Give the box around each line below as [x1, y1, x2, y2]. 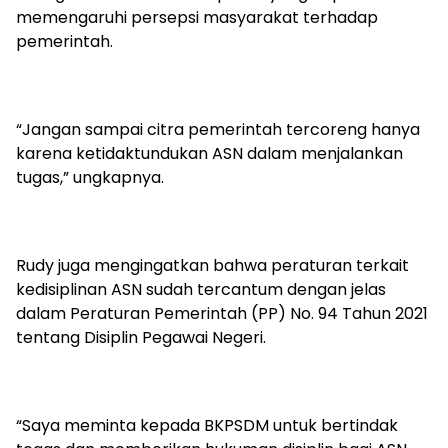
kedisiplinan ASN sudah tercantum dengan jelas [16, 278, 386, 302]
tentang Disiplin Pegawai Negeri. [16, 326, 266, 350]
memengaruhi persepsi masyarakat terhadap [16, 6, 378, 30]
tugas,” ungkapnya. [16, 166, 164, 190]
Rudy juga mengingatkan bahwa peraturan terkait [16, 254, 409, 278]
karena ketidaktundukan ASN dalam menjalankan [16, 142, 403, 166]
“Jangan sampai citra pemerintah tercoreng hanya [16, 118, 420, 142]
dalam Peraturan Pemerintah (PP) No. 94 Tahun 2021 [16, 302, 428, 326]
